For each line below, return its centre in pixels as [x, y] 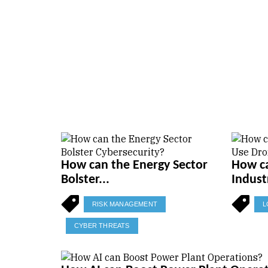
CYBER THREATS [102, 225]
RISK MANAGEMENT [125, 204]
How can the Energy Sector [134, 165]
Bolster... [85, 179]
